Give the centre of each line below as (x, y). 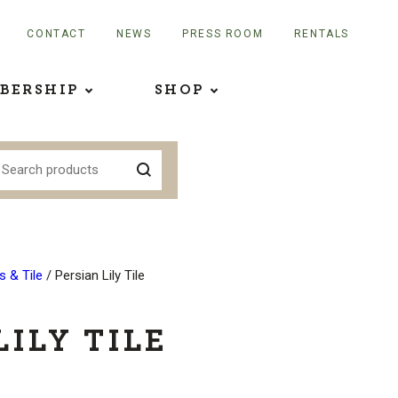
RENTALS (321, 34)
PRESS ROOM (223, 34)
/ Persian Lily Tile (93, 275)
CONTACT (56, 34)
